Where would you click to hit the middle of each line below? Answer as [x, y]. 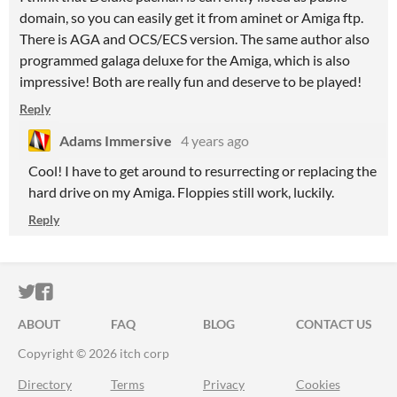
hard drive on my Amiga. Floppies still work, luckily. [181, 192]
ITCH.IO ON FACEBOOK [149, 292]
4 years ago [215, 140]
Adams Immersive [116, 140]
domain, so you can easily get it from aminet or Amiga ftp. [191, 17]
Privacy [224, 384]
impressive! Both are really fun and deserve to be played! [191, 81]
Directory [45, 384]
